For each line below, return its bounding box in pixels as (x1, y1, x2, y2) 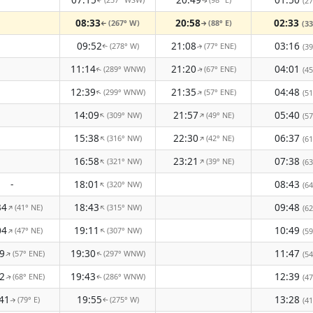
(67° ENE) (203, 64, 236, 74)
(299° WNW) (103, 87, 145, 97)
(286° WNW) (103, 271, 145, 282)
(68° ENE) (12, 271, 45, 282)
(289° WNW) (103, 64, 145, 74)
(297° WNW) (103, 248, 145, 259)
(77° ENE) (203, 41, 236, 51)
